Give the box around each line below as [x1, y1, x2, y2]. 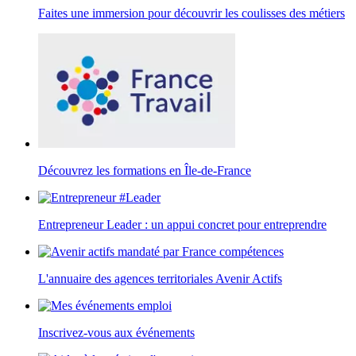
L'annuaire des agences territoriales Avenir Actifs [38, 271, 282, 285]
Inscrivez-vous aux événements [38, 325, 195, 339]
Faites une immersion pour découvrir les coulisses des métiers [38, 6, 345, 20]
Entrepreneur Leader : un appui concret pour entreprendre [38, 217, 327, 231]
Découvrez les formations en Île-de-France [38, 163, 251, 177]
